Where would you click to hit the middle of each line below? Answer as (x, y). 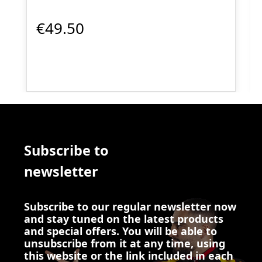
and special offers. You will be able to (120, 231)
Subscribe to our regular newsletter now (130, 207)
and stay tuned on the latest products (124, 219)
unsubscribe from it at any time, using (125, 244)
